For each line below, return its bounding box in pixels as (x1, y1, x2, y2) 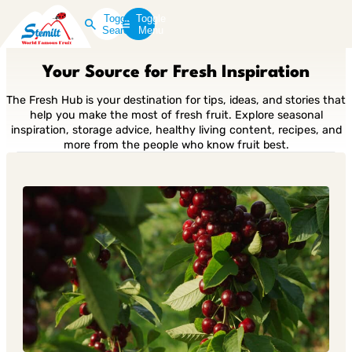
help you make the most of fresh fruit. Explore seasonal (29, 108, 323, 122)
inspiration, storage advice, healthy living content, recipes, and (10, 123, 342, 137)
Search (102, 24, 135, 36)
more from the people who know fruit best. (63, 138, 289, 152)
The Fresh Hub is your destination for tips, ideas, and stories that (6, 93, 346, 107)
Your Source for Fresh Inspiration (42, 64, 310, 81)
